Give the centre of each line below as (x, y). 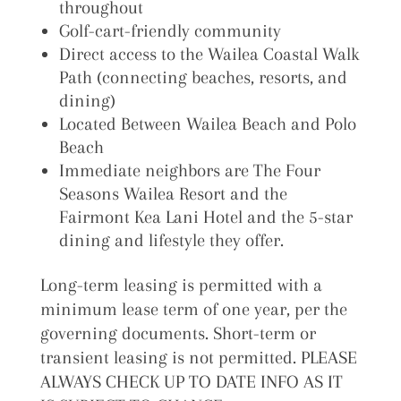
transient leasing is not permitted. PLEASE (198, 357)
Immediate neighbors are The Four (189, 170)
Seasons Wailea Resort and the (173, 193)
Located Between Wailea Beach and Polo (207, 124)
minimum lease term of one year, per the (193, 309)
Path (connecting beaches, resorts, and (203, 77)
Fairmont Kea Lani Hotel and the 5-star (205, 217)
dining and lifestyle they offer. (171, 240)
